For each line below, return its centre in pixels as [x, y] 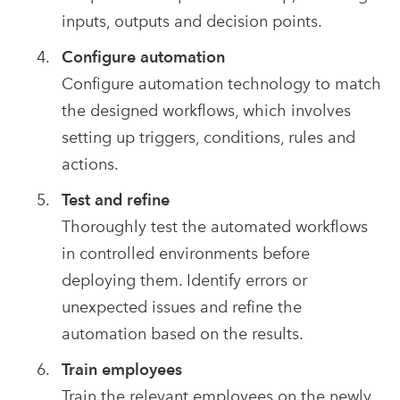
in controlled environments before [185, 254]
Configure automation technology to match [221, 84]
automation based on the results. [182, 334]
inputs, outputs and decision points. [192, 21]
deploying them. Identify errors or [184, 280]
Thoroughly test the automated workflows [214, 227]
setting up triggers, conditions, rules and [208, 137]
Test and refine [115, 200]
